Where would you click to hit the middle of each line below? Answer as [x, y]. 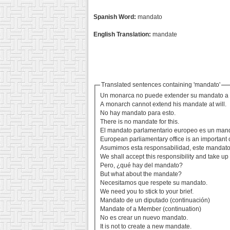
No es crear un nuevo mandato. [144, 218]
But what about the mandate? [141, 174]
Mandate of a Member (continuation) [151, 209]
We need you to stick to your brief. [147, 192]
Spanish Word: [115, 17]
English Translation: [122, 34]
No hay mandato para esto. [138, 113]
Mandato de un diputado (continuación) [155, 200]
